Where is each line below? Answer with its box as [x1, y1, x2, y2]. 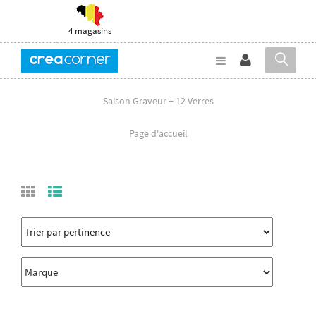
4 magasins [68, 25, 111, 37]
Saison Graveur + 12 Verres [102, 94, 214, 107]
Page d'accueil [128, 126, 188, 140]
